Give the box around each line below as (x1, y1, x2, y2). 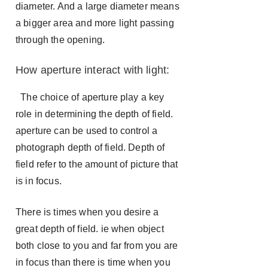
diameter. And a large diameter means (16, 1, 179, 11)
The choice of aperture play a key (16, 92, 165, 102)
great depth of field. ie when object (16, 224, 164, 234)
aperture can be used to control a (16, 126, 158, 136)
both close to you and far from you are (16, 240, 178, 251)
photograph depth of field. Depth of (16, 142, 165, 153)
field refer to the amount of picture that (16, 159, 178, 169)
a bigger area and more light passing (16, 18, 174, 28)
